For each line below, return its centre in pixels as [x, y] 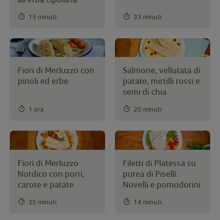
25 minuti [42, 202]
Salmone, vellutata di [162, 70]
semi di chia [145, 92]
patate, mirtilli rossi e [161, 81]
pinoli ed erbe [43, 81]
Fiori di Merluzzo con [56, 70]
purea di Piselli [150, 174]
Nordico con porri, [51, 174]
